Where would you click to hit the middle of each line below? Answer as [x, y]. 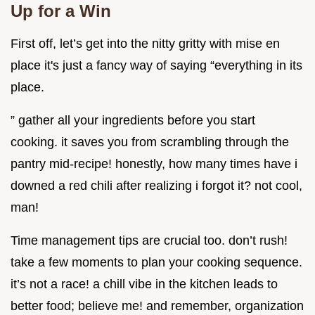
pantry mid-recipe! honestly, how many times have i [154, 163]
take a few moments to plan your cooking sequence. [156, 262]
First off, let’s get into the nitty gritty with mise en [145, 43]
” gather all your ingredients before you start [133, 120]
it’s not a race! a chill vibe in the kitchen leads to [144, 284]
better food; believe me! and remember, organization [157, 306]
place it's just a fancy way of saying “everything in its [156, 65]
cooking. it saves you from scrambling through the [150, 142]
